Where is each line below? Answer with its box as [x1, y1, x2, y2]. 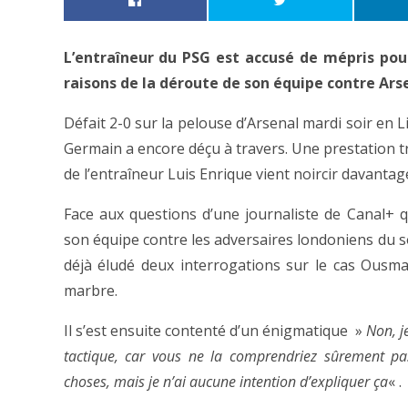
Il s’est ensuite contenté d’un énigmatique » [63, 321, 367, 341]
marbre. [63, 280, 117, 301]
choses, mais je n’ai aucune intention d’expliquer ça [63, 372, 388, 392]
